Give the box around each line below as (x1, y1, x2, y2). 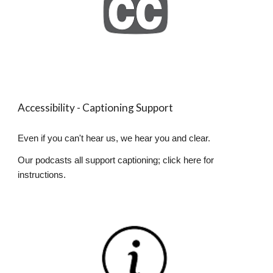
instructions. (18, 169, 66, 180)
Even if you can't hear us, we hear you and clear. (18, 133, 216, 143)
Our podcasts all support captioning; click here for (18, 155, 214, 165)
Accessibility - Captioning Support (18, 101, 174, 114)
